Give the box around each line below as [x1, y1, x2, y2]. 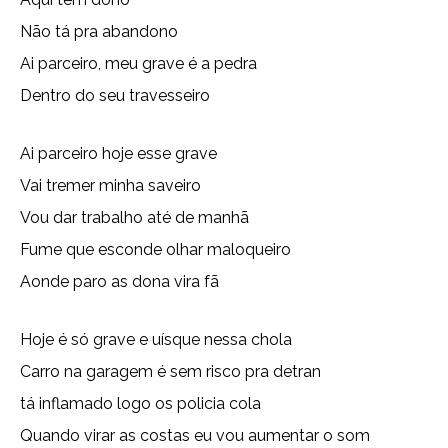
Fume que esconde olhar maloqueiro [20, 240, 291, 259]
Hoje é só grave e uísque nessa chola [20, 330, 292, 349]
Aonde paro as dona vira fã [20, 272, 219, 291]
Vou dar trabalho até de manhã [20, 208, 249, 227]
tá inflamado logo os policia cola [20, 394, 261, 413]
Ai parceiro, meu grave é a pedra [20, 54, 257, 73]
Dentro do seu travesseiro [20, 86, 210, 105]
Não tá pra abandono [20, 22, 178, 41]
